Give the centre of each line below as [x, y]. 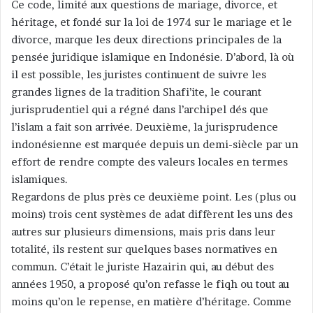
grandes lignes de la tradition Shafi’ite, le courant [136, 92]
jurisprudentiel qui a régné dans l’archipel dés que [140, 110]
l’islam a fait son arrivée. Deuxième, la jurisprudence [145, 127]
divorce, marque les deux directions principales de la [146, 40]
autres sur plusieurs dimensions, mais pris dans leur [143, 232]
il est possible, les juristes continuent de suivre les [139, 75]
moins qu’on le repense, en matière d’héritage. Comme [151, 302]
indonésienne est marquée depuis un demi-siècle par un [155, 145]
